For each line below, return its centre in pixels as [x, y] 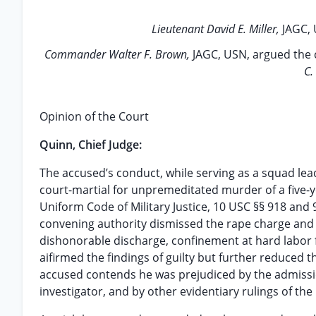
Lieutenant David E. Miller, [217, 29]
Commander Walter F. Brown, [118, 54]
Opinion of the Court [94, 116]
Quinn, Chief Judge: [91, 145]
